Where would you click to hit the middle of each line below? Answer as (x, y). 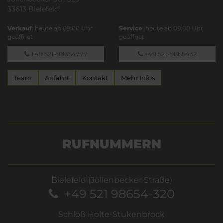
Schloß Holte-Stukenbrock (111, 214)
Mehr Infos (138, 77)
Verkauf (20, 28)
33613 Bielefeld (33, 9)
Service (131, 28)
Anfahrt (57, 77)
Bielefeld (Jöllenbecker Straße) (111, 180)
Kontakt (95, 77)
